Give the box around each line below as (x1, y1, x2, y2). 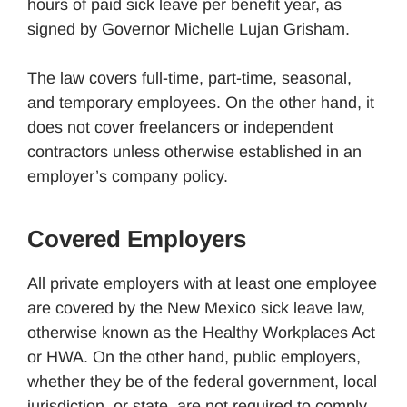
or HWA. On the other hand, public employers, (27, 347, 361, 366)
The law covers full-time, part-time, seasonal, (27, 68, 352, 87)
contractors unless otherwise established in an (27, 142, 362, 161)
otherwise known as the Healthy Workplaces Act (27, 323, 375, 342)
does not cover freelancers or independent (27, 117, 333, 136)
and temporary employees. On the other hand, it (27, 93, 374, 112)
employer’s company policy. (27, 166, 228, 185)
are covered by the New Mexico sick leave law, (27, 298, 365, 317)
